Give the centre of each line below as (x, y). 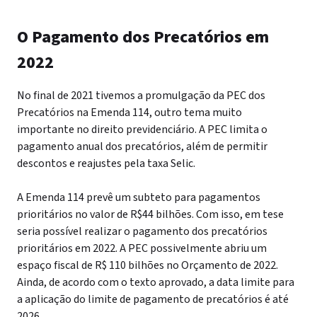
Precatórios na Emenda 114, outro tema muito (129, 113)
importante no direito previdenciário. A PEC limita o (142, 129)
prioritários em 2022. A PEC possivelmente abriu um (142, 248)
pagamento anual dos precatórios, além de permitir (142, 146)
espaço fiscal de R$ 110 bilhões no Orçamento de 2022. (148, 265)
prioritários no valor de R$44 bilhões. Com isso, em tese (150, 214)
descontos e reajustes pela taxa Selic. (106, 163)
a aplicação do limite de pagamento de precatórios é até (153, 299)
